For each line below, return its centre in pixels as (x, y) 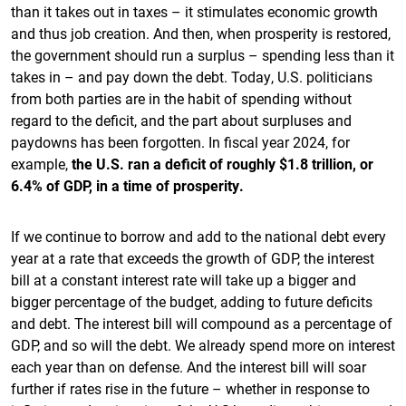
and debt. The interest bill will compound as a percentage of (202, 323)
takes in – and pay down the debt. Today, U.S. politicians (192, 77)
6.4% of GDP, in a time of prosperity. (127, 185)
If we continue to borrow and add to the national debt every (198, 236)
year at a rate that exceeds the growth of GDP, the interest (193, 258)
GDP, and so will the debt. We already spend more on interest (203, 345)
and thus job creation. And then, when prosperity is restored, (201, 33)
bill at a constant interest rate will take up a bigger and (184, 280)
